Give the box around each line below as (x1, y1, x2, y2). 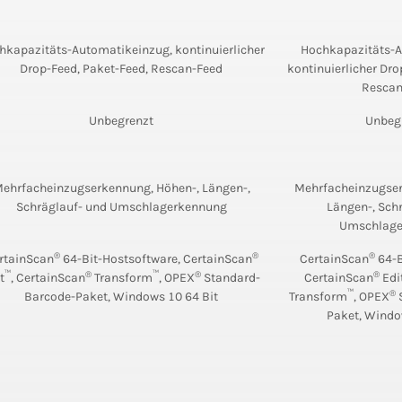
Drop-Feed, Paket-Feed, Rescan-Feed (20, 61, 223, 77)
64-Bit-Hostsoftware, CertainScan (59, 251, 252, 267)
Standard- (201, 270, 260, 286)
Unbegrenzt (89, 113, 153, 129)
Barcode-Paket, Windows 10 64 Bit (24, 289, 218, 305)
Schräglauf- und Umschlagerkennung (15, 199, 227, 215)
